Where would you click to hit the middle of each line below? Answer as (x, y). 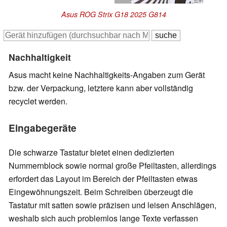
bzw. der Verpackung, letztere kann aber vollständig (101, 88)
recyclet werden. (38, 101)
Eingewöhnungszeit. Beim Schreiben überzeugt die (101, 192)
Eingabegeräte (43, 128)
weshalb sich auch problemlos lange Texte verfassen (103, 218)
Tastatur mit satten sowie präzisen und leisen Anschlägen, (112, 205)
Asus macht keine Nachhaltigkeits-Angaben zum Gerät (107, 75)
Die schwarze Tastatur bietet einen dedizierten (91, 152)
